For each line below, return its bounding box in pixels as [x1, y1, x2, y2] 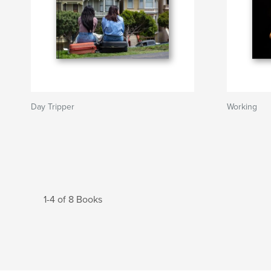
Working [227, 102, 257, 112]
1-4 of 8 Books [44, 194, 102, 206]
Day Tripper [31, 102, 74, 112]
